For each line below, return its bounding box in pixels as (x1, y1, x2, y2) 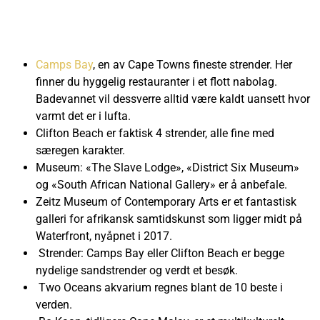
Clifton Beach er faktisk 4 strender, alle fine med (36, 126, 274, 140)
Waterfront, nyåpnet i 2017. (36, 229, 175, 243)
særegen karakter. (36, 143, 128, 157)
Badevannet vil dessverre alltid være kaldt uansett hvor (36, 91, 310, 106)
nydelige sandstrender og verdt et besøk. (36, 263, 238, 277)
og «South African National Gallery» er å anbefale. (36, 177, 287, 191)
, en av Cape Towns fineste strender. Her (93, 57, 292, 71)
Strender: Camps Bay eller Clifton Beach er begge (36, 246, 284, 260)
